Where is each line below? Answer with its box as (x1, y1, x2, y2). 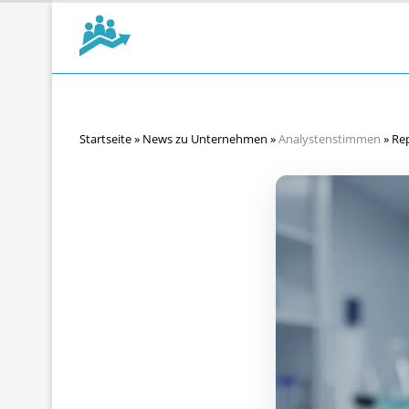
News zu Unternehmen (142, 131, 267, 147)
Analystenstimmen (278, 131, 381, 147)
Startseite (79, 131, 131, 147)
